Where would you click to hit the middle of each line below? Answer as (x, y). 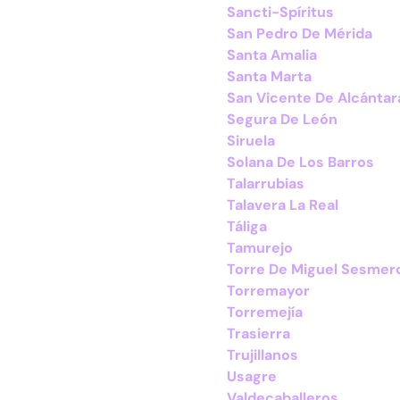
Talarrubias (266, 183)
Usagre (252, 376)
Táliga (247, 226)
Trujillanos (262, 355)
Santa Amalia (272, 55)
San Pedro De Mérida (300, 33)
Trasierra (258, 333)
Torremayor (268, 291)
